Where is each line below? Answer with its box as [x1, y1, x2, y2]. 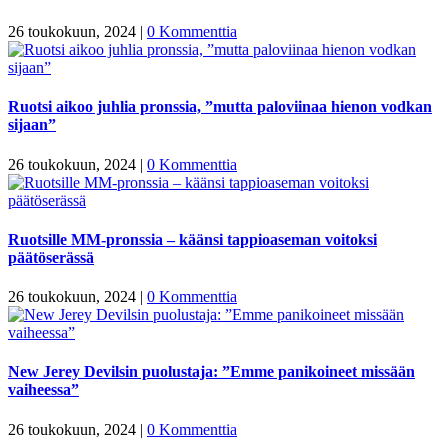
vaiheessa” [8, 381, 79, 399]
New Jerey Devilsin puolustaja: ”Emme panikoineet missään [8, 363, 415, 381]
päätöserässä [8, 248, 94, 266]
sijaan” [8, 116, 56, 134]
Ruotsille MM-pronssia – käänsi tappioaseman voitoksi [8, 230, 377, 248]
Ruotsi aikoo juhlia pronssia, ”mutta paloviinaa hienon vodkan [8, 98, 432, 116]
